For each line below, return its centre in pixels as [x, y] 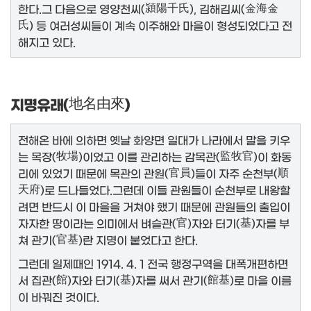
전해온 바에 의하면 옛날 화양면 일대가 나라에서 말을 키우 [154, 139]
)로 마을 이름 [261, 279]
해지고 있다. [47, 41]
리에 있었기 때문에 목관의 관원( [93, 173]
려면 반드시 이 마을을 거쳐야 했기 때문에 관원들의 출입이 [154, 206]
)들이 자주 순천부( [234, 173]
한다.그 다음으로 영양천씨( [82, 8]
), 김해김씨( [217, 8]
